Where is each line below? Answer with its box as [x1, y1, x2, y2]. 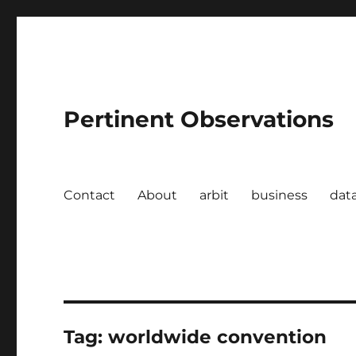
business [251, 187, 308, 203]
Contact [64, 187, 116, 203]
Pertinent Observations [64, 106, 335, 133]
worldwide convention [108, 326, 327, 348]
